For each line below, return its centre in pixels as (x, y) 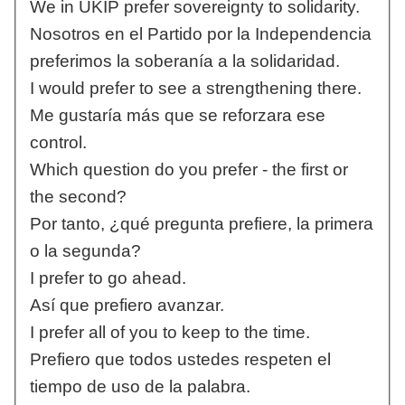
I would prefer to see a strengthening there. (195, 89)
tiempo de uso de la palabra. (140, 387)
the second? (78, 197)
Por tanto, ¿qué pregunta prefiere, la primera (201, 224)
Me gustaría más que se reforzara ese (177, 116)
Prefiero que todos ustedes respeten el (180, 360)
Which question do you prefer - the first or (188, 170)
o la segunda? (85, 251)
